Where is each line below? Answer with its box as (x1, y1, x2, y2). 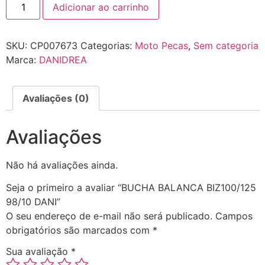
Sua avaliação (6, 245, 71, 257)
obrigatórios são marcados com (6, 224, 153, 237)
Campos (215, 210, 253, 222)
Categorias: (80, 40, 135, 52)
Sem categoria (193, 40, 258, 52)
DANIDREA (39, 54, 87, 66)
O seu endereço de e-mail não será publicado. (6, 210, 212, 222)
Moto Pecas (135, 40, 188, 52)
